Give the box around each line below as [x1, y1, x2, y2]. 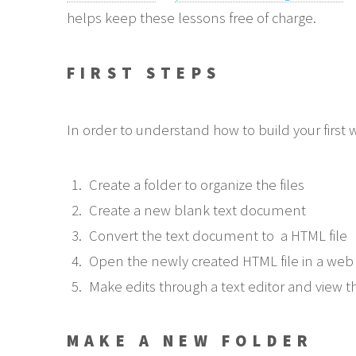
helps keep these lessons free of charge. [66, 9, 316, 28]
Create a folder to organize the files [88, 176, 304, 195]
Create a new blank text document [88, 201, 306, 220]
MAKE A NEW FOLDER [66, 331, 314, 352]
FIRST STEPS [66, 62, 222, 83]
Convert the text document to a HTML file [88, 226, 347, 246]
